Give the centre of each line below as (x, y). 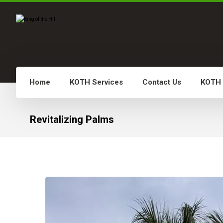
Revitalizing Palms (72, 119)
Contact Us (162, 82)
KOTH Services (96, 82)
